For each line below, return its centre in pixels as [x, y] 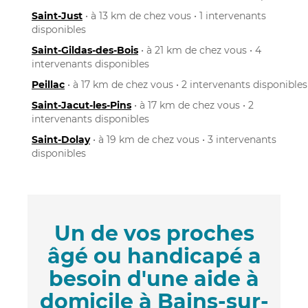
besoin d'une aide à [154, 278]
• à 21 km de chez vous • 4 [200, 50]
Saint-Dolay [61, 139]
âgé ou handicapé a [154, 256]
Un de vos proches [154, 233]
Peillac [48, 84]
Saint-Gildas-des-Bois [85, 50]
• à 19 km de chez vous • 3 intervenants [183, 139]
